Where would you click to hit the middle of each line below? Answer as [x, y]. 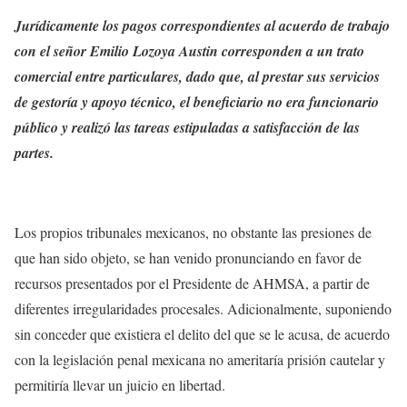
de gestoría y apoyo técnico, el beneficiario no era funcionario [197, 102]
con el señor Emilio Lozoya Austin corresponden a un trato [189, 51]
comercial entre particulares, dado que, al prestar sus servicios [197, 76]
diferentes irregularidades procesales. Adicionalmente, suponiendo [203, 308]
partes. [34, 153]
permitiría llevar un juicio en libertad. [120, 385]
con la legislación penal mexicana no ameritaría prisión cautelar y [200, 359]
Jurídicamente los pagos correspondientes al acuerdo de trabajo [202, 25]
